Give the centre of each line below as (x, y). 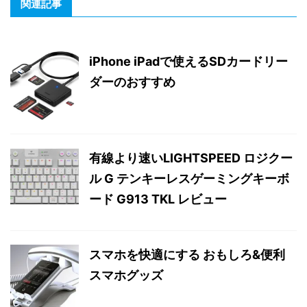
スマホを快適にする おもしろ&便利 (187, 254)
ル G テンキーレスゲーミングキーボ (189, 178)
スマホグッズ (126, 275)
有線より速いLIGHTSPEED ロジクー (191, 158)
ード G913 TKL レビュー (158, 199)
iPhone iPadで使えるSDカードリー (188, 61)
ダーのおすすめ (132, 82)
